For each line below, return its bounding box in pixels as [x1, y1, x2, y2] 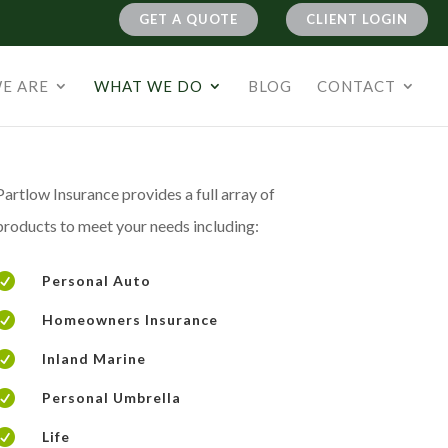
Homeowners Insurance [42, 311, 219, 329]
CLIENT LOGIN [306, 11, 408, 27]
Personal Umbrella [42, 389, 182, 407]
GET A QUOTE [139, 11, 238, 27]
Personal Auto [42, 272, 152, 290]
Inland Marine [42, 350, 147, 368]
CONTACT [317, 77, 396, 95]
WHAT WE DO [94, 77, 203, 95]
